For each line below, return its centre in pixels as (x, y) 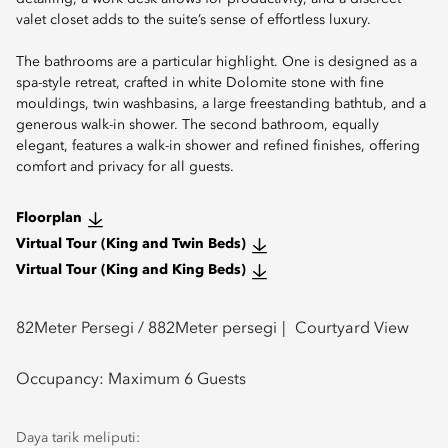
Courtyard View (352, 329)
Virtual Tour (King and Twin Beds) (131, 244)
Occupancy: (62, 380)
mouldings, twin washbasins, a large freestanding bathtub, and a (221, 104)
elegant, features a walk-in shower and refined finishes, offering (218, 146)
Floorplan (49, 218)
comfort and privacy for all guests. (125, 167)
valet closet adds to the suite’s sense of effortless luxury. (193, 20)
